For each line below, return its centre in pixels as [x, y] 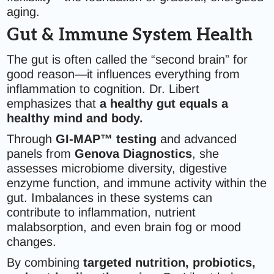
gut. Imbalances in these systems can [110, 198]
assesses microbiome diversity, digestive [117, 168]
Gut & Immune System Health [130, 35]
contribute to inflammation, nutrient [102, 212]
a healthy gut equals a [164, 103]
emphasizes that [54, 103]
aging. [24, 12]
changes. [32, 242]
